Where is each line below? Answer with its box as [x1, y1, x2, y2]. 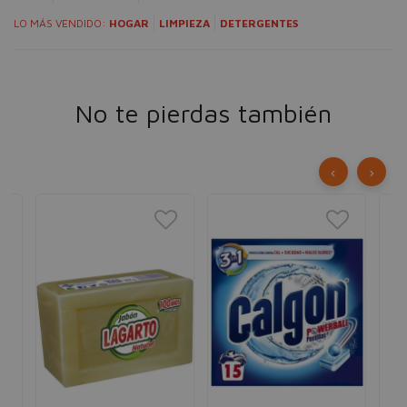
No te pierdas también [75, 98, 332, 128]
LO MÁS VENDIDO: [14, 16, 109, 30]
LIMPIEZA [159, 16, 210, 30]
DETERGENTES [220, 16, 298, 30]
